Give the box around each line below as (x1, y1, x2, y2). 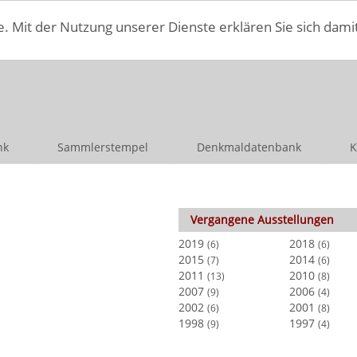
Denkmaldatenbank (196, 139, 301, 155)
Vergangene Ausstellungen (190, 211, 334, 227)
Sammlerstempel (57, 139, 148, 155)
